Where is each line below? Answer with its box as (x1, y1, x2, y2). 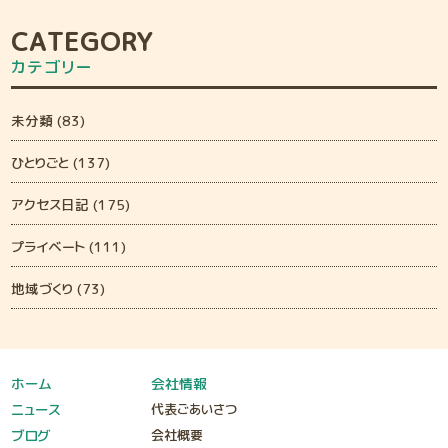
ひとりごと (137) (11, 152, 111, 172)
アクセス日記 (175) (11, 194, 131, 214)
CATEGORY (11, 23, 154, 59)
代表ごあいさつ (151, 400, 238, 418)
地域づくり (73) (11, 278, 106, 298)
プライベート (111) (11, 236, 127, 256)
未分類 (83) (11, 110, 86, 130)
